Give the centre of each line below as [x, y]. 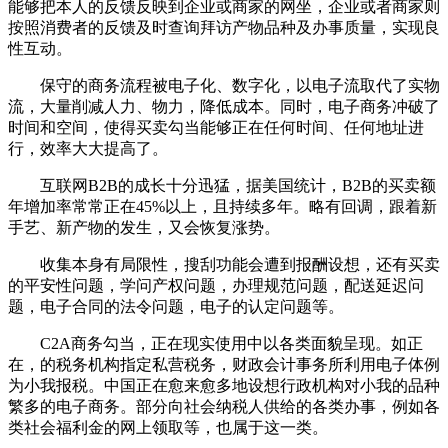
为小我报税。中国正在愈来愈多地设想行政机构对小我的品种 [224, 386]
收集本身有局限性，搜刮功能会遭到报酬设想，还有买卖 [224, 265]
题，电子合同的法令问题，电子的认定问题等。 [176, 307]
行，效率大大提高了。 [88, 149]
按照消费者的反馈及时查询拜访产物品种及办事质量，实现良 [224, 28]
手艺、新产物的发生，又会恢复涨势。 [144, 228]
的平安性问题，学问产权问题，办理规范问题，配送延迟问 [216, 286]
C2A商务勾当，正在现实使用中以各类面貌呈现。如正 [215, 344]
